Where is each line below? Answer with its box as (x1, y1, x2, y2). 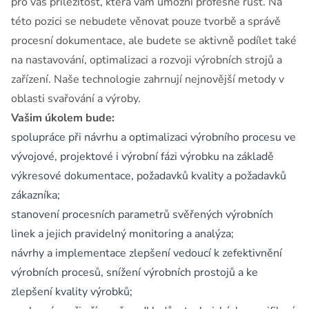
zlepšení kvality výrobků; (11, 284, 132, 299)
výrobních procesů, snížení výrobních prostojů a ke (11, 265, 258, 280)
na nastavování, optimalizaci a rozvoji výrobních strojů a (11, 52, 282, 68)
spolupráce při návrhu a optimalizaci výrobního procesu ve (11, 130, 296, 145)
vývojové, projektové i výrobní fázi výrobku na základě (11, 149, 274, 164)
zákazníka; (11, 188, 60, 203)
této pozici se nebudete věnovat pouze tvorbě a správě (11, 14, 281, 29)
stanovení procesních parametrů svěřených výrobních (11, 207, 273, 222)
